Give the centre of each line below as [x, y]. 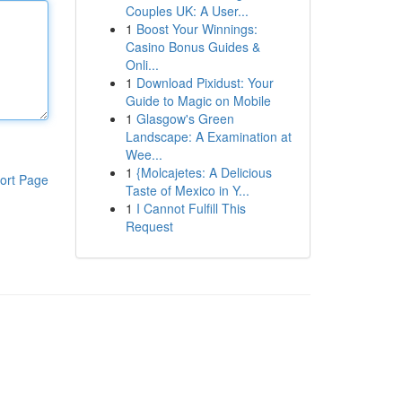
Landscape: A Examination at [208, 136]
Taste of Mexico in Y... [187, 190]
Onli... [142, 65]
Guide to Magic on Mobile [198, 100]
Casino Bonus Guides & [192, 47]
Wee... [144, 154]
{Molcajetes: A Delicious [204, 172]
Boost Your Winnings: [197, 29]
